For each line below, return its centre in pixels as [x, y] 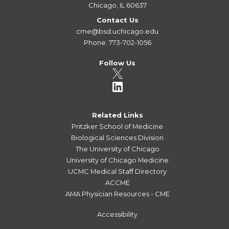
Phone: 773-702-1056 [117, 42]
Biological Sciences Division [118, 137]
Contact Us [117, 20]
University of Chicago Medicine [117, 160]
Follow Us [118, 63]
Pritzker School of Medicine [118, 126]
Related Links [117, 115]
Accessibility [118, 214]
